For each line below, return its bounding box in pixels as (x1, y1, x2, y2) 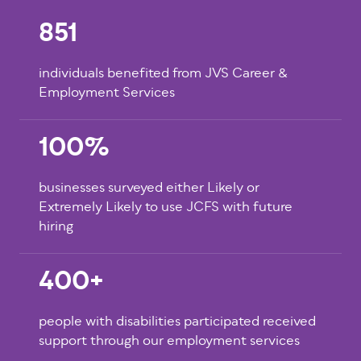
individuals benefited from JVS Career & (39, 64, 288, 85)
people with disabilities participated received (39, 312, 316, 333)
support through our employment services (39, 331, 300, 352)
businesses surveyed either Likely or (39, 178, 259, 199)
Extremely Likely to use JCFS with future (39, 197, 293, 218)
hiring (39, 217, 73, 238)
